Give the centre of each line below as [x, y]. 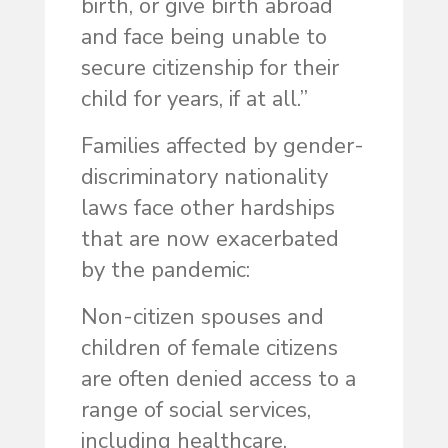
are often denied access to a [218, 379]
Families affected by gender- [222, 146]
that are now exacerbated [209, 239]
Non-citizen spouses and [202, 317]
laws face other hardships [207, 208]
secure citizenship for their [209, 68]
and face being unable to [203, 37]
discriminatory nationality [204, 177]
